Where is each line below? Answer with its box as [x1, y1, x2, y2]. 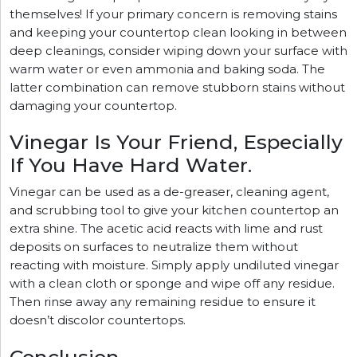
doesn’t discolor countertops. [10, 313, 186, 328]
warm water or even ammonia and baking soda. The [10, 61, 325, 76]
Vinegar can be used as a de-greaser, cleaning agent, [10, 185, 329, 200]
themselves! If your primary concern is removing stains [10, 6, 337, 22]
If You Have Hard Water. [10, 153, 252, 178]
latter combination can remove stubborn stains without [10, 80, 345, 95]
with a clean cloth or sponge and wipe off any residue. [10, 277, 335, 292]
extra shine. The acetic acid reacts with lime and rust [10, 222, 323, 237]
